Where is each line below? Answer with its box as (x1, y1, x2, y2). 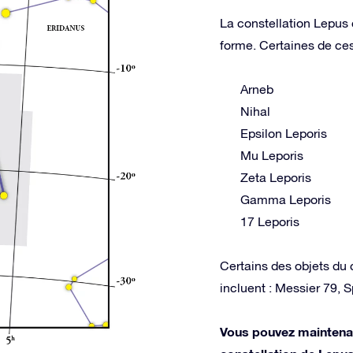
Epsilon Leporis (240, 126, 327, 140)
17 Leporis (240, 214, 299, 229)
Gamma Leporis (240, 192, 331, 206)
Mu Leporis (240, 148, 303, 162)
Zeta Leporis (240, 170, 311, 184)
